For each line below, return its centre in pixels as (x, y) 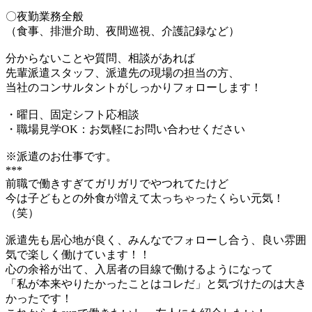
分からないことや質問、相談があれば (100, 58)
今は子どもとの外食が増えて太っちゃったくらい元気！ (145, 198)
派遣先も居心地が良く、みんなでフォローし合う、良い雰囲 (156, 240)
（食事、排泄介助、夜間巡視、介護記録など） (123, 31)
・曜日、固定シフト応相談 (72, 114)
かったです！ (39, 298)
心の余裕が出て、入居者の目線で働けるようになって (139, 269)
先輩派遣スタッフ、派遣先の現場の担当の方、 (123, 72)
